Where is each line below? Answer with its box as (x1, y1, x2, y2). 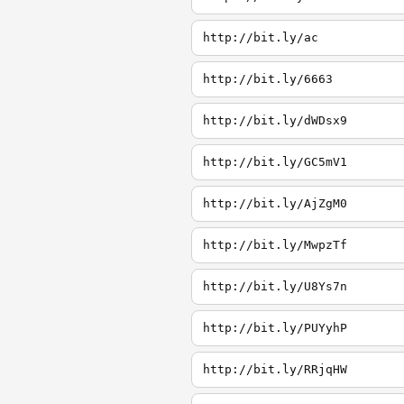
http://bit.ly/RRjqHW (203, 363, 347, 376)
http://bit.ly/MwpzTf (203, 238, 347, 252)
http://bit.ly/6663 (203, 72, 333, 86)
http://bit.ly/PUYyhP (203, 321, 347, 335)
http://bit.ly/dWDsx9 (203, 114, 347, 127)
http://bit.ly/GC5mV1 (203, 155, 347, 169)
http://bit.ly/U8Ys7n (203, 280, 347, 293)
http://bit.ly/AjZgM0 (203, 197, 347, 210)
